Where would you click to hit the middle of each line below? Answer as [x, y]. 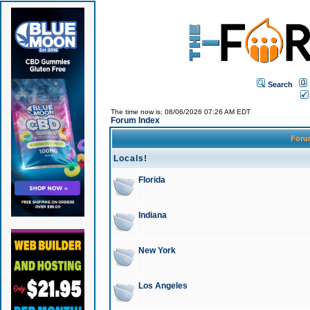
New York [157, 250]
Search [280, 84]
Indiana [152, 215]
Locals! [130, 158]
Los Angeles [163, 286]
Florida [152, 180]
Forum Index [135, 120]
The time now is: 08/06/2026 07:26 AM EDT [180, 112]
